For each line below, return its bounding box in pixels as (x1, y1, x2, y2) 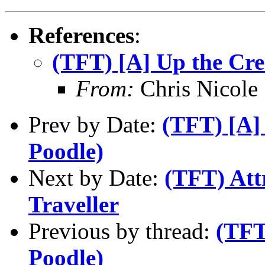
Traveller (28, 191, 119, 217)
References (28, 22, 134, 48)
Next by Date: (28, 164, 164, 190)
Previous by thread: (28, 218, 216, 244)
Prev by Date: (28, 111, 162, 137)
